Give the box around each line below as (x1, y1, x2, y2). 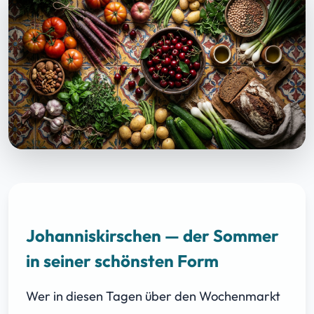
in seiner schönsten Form (26, 250, 219, 271)
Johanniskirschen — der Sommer (26, 224, 279, 246)
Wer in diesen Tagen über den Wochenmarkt (26, 287, 280, 304)
